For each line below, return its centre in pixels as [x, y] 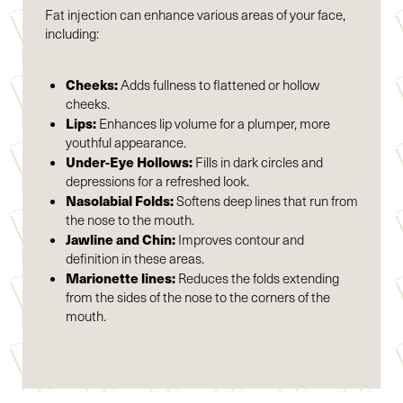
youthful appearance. [125, 143]
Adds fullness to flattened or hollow [218, 85]
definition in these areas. [134, 259]
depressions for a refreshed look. [157, 181]
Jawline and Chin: [120, 239]
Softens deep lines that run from [265, 201]
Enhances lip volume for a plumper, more [213, 124]
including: [72, 34]
